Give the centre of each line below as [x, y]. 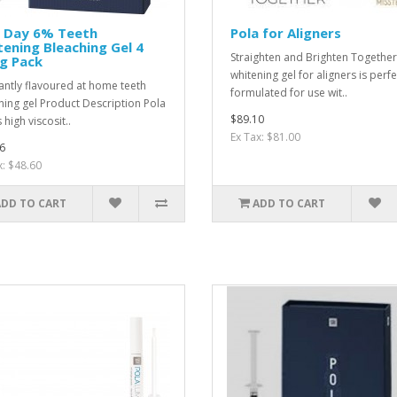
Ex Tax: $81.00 [265, 137]
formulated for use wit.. [288, 93]
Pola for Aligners [285, 33]
